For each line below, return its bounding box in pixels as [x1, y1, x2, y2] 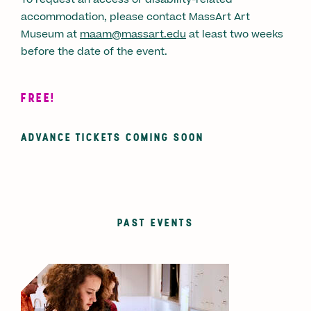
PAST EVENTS [117, 215, 194, 229]
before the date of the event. [21, 44, 170, 59]
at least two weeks [186, 26, 283, 42]
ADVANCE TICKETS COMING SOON [21, 129, 204, 144]
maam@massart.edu [80, 26, 186, 42]
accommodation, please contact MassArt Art [21, 9, 250, 24]
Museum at [21, 26, 80, 42]
